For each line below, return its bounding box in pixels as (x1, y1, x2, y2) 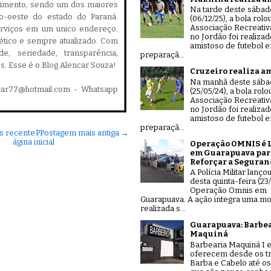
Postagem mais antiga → (40, 128, 129, 137)
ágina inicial (13, 137, 54, 146)
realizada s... (140, 204, 186, 214)
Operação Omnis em (190, 186, 267, 195)
